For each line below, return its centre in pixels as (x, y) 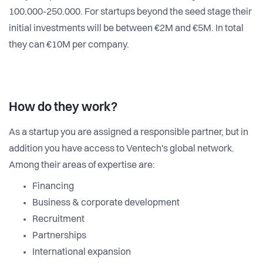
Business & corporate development (106, 203)
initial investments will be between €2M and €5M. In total (126, 28)
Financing (53, 186)
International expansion (82, 252)
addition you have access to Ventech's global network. (122, 149)
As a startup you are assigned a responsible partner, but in (129, 132)
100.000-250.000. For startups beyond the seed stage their (130, 12)
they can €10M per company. (69, 45)
